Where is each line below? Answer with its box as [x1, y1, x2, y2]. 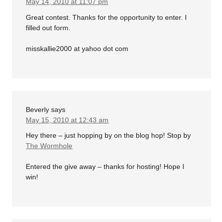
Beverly [26, 105, 50, 113]
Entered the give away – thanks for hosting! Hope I [26, 163, 185, 171]
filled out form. [26, 23, 71, 32]
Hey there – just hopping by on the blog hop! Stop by [26, 131, 191, 140]
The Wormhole [26, 142, 73, 150]
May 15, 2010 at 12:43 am [26, 115, 109, 124]
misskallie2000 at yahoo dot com [26, 44, 129, 53]
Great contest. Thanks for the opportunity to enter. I [26, 13, 187, 21]
